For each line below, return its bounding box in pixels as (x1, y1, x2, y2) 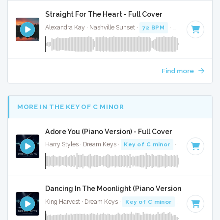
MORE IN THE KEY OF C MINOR (17, 103, 124, 111)
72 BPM (142, 24, 165, 31)
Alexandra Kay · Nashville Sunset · (45, 24, 139, 31)
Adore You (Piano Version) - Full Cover (45, 127, 172, 136)
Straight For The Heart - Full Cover (45, 10, 163, 19)
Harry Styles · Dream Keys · (45, 140, 121, 148)
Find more (161, 67, 195, 75)
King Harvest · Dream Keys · (45, 198, 122, 205)
